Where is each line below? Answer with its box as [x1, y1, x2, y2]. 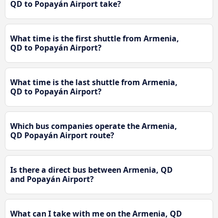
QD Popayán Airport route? [10, 130, 114, 141]
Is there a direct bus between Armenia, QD [10, 164, 173, 176]
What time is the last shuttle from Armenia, [10, 77, 178, 88]
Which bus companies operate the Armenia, [10, 121, 177, 132]
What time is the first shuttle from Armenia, [10, 33, 179, 44]
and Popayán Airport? [10, 174, 94, 185]
